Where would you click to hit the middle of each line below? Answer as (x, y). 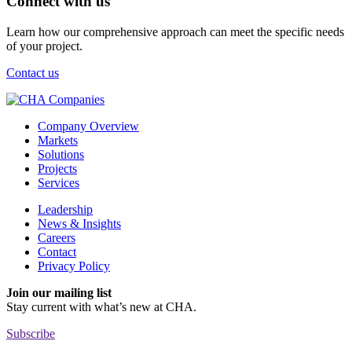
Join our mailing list (59, 292)
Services (59, 182)
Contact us (33, 72)
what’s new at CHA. (145, 306)
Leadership (65, 209)
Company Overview (88, 126)
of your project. (44, 46)
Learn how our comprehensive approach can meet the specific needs (175, 31)
